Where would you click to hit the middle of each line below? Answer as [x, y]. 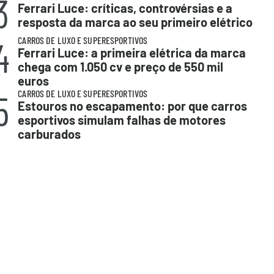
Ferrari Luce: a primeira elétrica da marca [132, 53]
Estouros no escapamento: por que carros [133, 106]
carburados [50, 134]
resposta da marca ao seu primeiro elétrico [135, 22]
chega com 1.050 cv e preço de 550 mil [121, 67]
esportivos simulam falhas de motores [122, 120]
